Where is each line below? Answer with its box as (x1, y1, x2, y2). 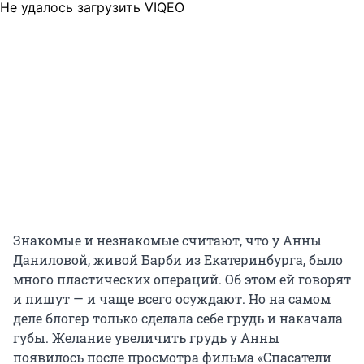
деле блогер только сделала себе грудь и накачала (13, 310, 343, 327)
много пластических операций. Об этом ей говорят (13, 271, 351, 288)
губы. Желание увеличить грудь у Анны (13, 329, 279, 347)
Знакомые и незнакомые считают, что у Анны (13, 232, 322, 249)
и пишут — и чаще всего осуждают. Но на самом (13, 290, 331, 308)
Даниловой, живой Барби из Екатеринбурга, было (13, 251, 343, 269)
